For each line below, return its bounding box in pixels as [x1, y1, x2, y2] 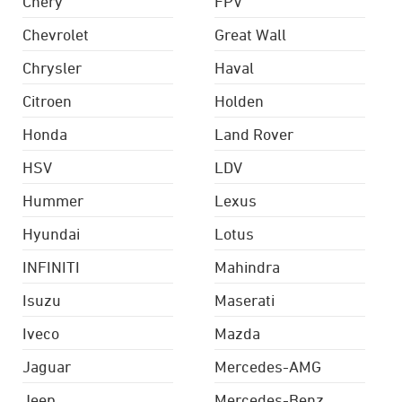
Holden [214, 92, 264, 110]
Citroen [22, 92, 72, 110]
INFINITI [22, 258, 80, 276]
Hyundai [22, 224, 80, 243]
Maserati [214, 291, 275, 310]
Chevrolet [22, 25, 89, 44]
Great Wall [214, 25, 286, 44]
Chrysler [22, 58, 82, 77]
